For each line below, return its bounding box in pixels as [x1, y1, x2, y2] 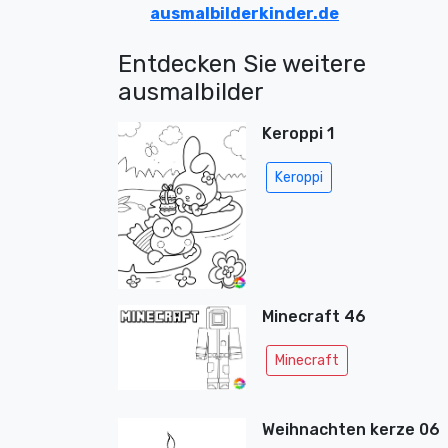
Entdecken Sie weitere [118, 50, 366, 78]
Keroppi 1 [261, 124, 334, 143]
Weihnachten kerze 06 [261, 419, 440, 439]
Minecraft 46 [261, 306, 366, 326]
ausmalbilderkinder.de [150, 4, 339, 23]
